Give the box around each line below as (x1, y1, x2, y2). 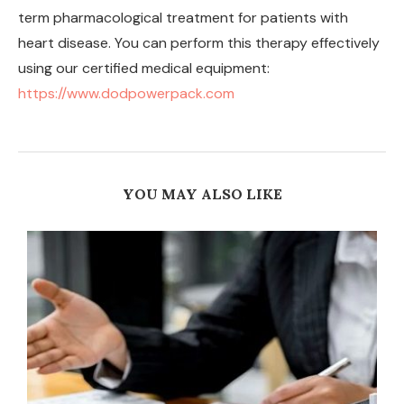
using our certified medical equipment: (18, 59, 270, 78)
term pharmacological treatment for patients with (18, 8, 348, 28)
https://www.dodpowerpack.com (18, 84, 234, 104)
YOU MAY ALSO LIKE (122, 185, 282, 204)
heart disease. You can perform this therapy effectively (18, 33, 380, 53)
